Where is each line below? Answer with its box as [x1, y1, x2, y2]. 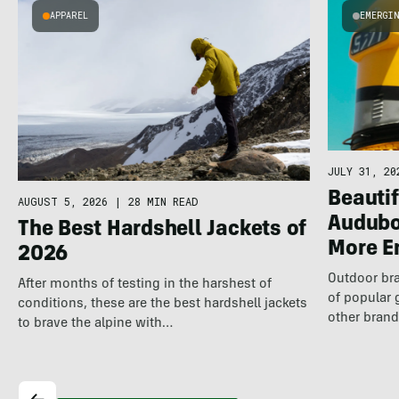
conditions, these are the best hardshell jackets [17, 297, 307, 311]
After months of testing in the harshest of [17, 277, 272, 291]
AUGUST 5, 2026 [17, 193, 108, 208]
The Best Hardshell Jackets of [17, 219, 306, 241]
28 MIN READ [127, 193, 198, 208]
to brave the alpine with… [17, 316, 173, 330]
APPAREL [49, 10, 88, 21]
